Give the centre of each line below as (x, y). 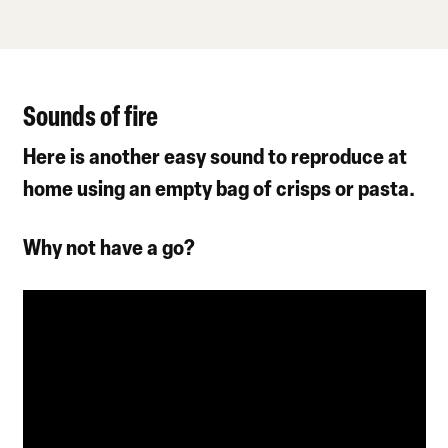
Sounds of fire (91, 115)
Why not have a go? (109, 246)
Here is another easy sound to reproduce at (215, 155)
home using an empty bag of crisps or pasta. (219, 187)
